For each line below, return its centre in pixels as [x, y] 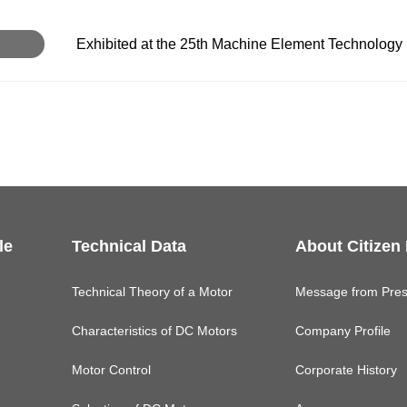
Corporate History [346, 370]
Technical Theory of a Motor [152, 292]
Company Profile [342, 331]
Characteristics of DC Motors [154, 331]
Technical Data [129, 247]
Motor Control [111, 370]
